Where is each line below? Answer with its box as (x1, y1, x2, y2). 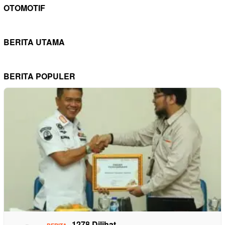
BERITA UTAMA (4, 36, 65, 48)
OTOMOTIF (4, 2, 45, 14)
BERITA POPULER (4, 70, 75, 82)
